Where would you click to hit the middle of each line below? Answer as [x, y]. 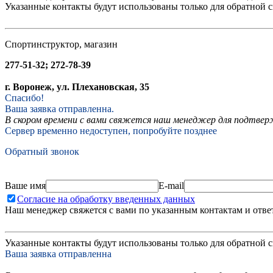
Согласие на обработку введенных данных [106, 199]
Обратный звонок [42, 151]
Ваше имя [25, 185]
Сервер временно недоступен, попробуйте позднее [111, 130]
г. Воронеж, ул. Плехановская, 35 [77, 87]
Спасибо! [24, 97]
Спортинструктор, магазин [61, 44]
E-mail [171, 185]
